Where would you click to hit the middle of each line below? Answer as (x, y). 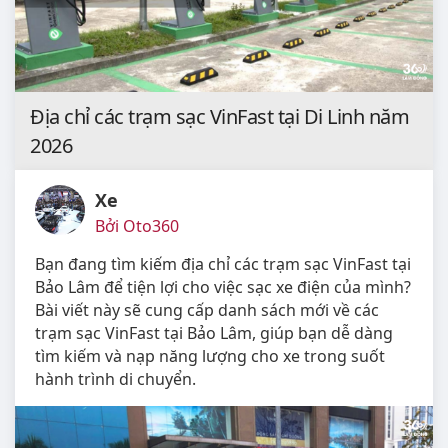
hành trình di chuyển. (115, 379)
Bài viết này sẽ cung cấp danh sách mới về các (207, 310)
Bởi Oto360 (137, 226)
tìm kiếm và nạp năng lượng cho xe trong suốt (210, 356)
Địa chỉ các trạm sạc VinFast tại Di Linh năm (219, 117)
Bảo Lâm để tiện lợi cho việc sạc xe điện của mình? (223, 287)
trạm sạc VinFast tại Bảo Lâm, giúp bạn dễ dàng (214, 333)
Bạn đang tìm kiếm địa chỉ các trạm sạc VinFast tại (223, 264)
